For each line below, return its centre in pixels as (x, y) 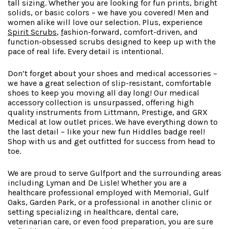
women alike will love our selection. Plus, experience (105, 22)
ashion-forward (91, 32)
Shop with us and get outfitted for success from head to (111, 142)
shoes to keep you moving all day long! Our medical (104, 93)
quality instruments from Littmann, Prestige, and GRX (108, 112)
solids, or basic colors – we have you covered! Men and (108, 13)
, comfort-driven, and (159, 32)
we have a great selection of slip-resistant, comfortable (109, 83)
